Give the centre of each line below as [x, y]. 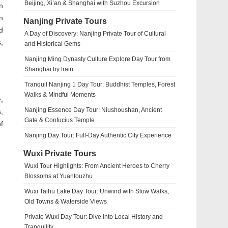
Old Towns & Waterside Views [66, 202]
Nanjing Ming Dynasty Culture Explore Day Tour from [97, 59]
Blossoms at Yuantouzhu [59, 176]
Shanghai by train [49, 69]
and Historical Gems [52, 44]
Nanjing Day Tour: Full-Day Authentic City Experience [98, 135]
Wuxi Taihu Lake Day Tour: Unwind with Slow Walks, [97, 191]
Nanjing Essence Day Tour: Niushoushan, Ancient [93, 110]
